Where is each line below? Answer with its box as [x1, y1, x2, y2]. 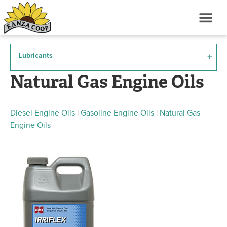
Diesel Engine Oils [10, 108, 75, 118]
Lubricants [19, 51, 53, 60]
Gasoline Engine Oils [81, 108, 154, 118]
